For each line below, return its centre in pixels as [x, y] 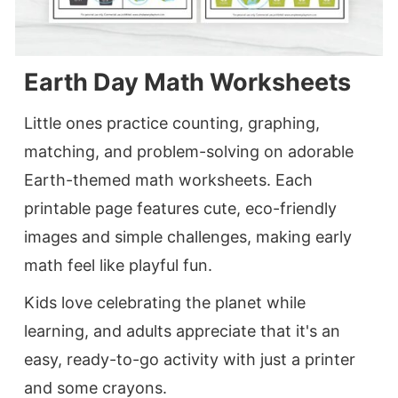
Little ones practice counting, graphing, [172, 123]
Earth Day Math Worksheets [187, 83]
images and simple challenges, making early [188, 237]
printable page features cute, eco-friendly [180, 209]
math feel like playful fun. [118, 266]
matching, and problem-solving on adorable [189, 152]
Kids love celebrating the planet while [165, 303]
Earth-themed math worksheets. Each [168, 180]
